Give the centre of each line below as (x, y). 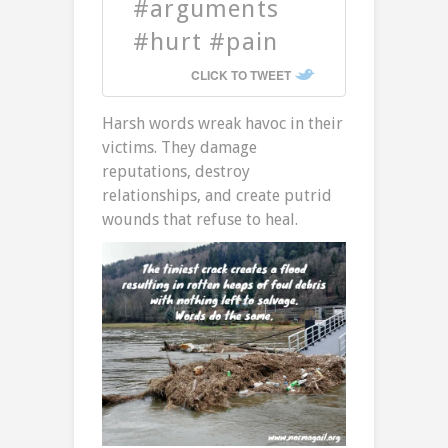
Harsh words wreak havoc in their (222, 124)
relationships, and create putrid (217, 196)
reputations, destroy (176, 172)
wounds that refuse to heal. (200, 220)
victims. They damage (179, 148)
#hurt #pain (206, 42)
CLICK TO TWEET (241, 75)
